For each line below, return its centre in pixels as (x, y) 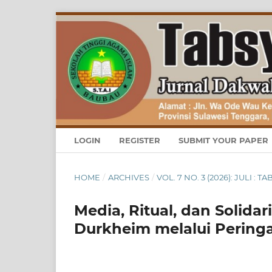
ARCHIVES (128, 178)
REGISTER (140, 141)
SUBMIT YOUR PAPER (225, 141)
